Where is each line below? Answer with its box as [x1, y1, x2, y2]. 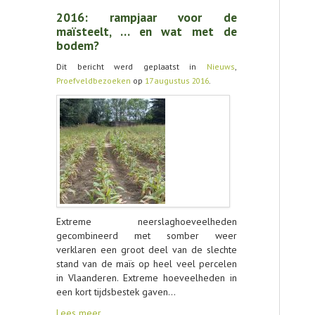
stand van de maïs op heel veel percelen [56, 257, 237, 270]
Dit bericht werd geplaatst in [56, 61, 207, 72]
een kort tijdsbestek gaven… [56, 285, 176, 298]
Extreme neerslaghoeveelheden [56, 215, 237, 228]
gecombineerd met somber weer [56, 229, 237, 242]
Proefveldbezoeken [56, 75, 131, 86]
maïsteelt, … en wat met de [56, 23, 237, 39]
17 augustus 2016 [145, 75, 209, 86]
